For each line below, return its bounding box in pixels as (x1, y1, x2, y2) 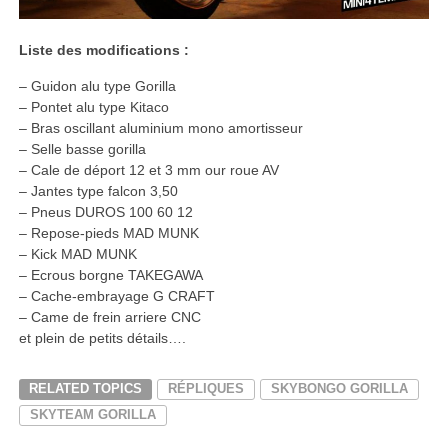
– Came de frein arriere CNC (18, 308, 201, 325)
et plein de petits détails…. (18, 329, 186, 346)
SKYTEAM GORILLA (29, 406, 156, 422)
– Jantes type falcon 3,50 (18, 182, 178, 199)
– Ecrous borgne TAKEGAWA (18, 266, 203, 283)
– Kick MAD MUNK (18, 245, 137, 262)
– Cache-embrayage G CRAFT (18, 287, 215, 304)
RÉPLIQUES (167, 380, 244, 396)
